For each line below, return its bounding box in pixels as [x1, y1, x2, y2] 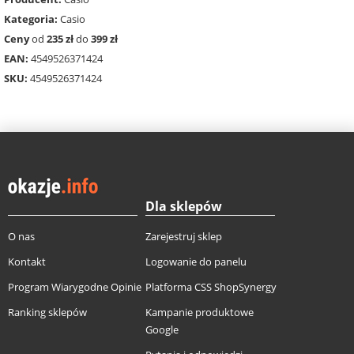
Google [145, 322, 179, 337]
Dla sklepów [145, 197, 222, 215]
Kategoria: [4, 11, 58, 26]
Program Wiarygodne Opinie [8, 279, 141, 294]
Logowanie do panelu [145, 254, 247, 269]
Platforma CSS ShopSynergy [145, 279, 277, 294]
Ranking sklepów [8, 304, 87, 319]
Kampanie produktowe [145, 304, 254, 319]
